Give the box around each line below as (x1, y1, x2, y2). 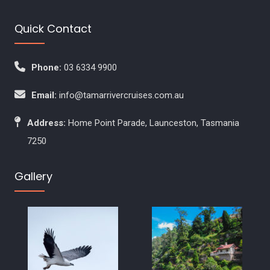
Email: (31, 90, 57, 101)
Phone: (31, 62, 61, 73)
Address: (27, 118, 66, 128)
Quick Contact (14, 21, 92, 36)
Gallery (14, 169, 52, 184)
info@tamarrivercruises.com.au (58, 90, 184, 101)
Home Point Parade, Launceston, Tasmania (67, 118, 239, 128)
